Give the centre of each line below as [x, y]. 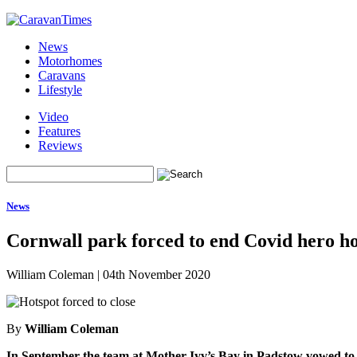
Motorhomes [70, 61]
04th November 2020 [157, 275]
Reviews [60, 145]
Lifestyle [60, 90]
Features [59, 131]
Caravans [62, 75]
